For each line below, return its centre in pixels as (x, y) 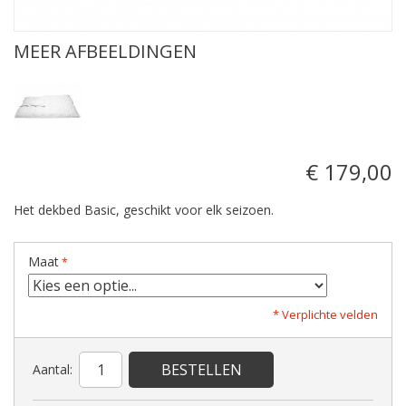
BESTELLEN (201, 369)
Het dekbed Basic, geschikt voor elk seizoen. (144, 209)
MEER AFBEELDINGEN (105, 51)
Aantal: (53, 369)
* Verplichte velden (325, 314)
